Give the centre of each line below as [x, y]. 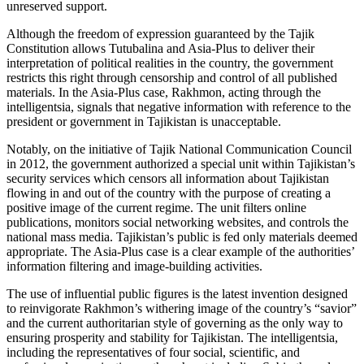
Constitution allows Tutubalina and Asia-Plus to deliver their [160, 49]
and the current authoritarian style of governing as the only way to [175, 323]
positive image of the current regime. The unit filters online [156, 208]
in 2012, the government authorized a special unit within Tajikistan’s [181, 164]
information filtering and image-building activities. [134, 266]
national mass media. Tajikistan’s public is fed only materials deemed [182, 237]
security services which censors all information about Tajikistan [168, 179]
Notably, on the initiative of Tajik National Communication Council [179, 149]
